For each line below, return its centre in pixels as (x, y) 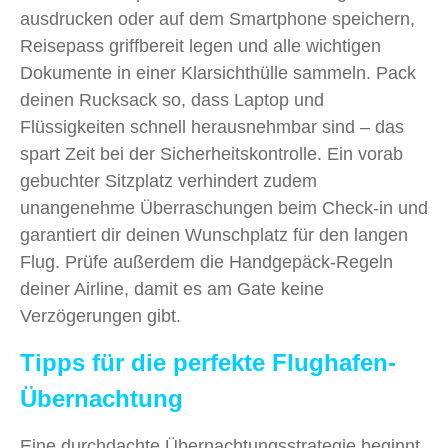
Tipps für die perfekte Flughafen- (208, 362)
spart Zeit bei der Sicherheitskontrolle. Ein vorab (211, 153)
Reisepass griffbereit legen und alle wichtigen (200, 45)
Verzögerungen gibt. (100, 315)
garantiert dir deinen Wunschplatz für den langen (214, 234)
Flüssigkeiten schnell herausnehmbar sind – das (212, 126)
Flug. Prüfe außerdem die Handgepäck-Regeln (206, 261)
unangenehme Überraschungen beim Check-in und (224, 207)
